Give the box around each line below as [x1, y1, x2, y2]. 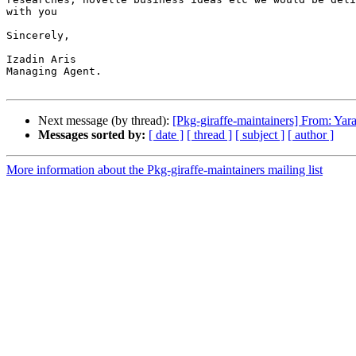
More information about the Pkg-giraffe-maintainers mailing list [6, 163, 323, 177]
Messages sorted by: [38, 128, 145, 142]
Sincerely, [6, 29, 70, 42]
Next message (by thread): [38, 114, 172, 128]
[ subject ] [235, 128, 284, 142]
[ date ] [149, 128, 184, 142]
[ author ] [288, 128, 334, 142]
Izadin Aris [6, 53, 76, 66]
